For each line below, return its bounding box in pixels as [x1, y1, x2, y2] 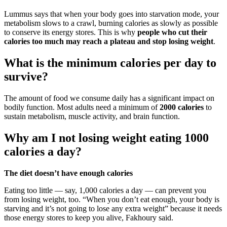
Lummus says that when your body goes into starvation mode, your [4, 10, 219, 19]
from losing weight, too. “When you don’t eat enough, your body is [4, 195, 219, 204]
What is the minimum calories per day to [4, 56, 216, 70]
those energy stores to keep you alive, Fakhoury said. [4, 213, 173, 222]
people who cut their [137, 28, 207, 37]
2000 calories [160, 103, 204, 112]
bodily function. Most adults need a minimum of [4, 103, 160, 112]
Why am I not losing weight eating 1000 [4, 131, 209, 145]
